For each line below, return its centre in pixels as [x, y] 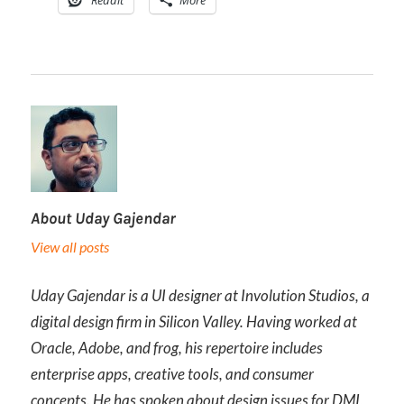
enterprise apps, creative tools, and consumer [172, 374]
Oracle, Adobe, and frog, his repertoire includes [177, 348]
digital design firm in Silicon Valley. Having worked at [194, 322]
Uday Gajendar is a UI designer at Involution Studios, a [200, 296]
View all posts [70, 246]
